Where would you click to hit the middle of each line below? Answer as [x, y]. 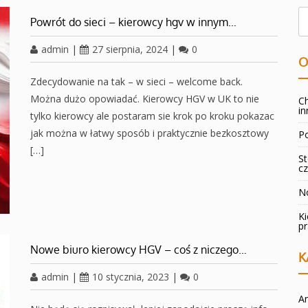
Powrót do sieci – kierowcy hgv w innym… [133, 22]
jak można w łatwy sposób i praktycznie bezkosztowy [150, 133]
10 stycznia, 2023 [131, 277]
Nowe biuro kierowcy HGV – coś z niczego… [139, 250]
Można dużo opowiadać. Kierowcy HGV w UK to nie [145, 99]
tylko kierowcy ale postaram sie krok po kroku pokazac [152, 116]
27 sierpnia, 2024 [130, 49]
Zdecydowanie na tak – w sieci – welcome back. [139, 81]
